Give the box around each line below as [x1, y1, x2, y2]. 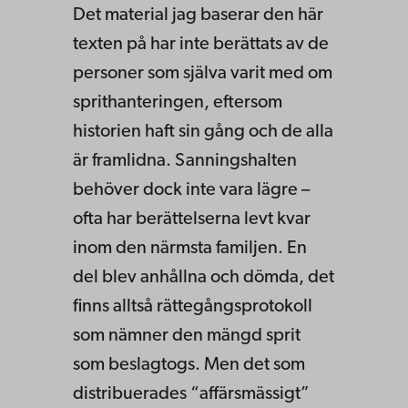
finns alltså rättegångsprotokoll [73, 297, 312, 316]
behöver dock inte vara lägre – [73, 180, 310, 199]
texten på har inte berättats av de [73, 35, 329, 54]
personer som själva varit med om [73, 64, 332, 83]
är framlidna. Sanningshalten [73, 151, 297, 170]
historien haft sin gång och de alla [73, 122, 333, 141]
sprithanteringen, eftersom [73, 93, 282, 112]
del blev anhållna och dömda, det [73, 268, 334, 287]
